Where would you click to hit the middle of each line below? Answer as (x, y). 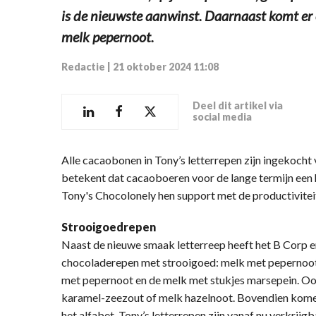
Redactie (83, 66)
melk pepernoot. (108, 36)
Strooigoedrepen (109, 226)
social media (222, 117)
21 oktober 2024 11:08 (166, 66)
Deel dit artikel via (238, 106)
